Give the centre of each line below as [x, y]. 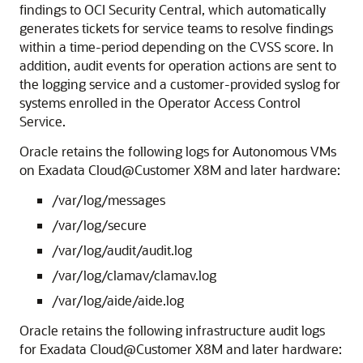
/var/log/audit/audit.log [122, 250]
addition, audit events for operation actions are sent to [178, 65]
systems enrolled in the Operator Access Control [160, 102]
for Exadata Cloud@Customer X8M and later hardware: [181, 349]
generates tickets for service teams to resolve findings [176, 28]
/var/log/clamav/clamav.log [134, 275]
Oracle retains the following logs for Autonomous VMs [178, 151]
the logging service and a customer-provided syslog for [180, 84]
